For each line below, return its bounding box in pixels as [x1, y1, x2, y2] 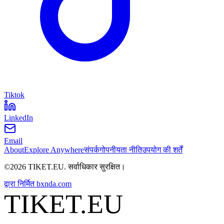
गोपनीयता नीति [99, 145, 142, 154]
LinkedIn [4, 113, 33, 122]
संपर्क [84, 145, 99, 154]
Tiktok [4, 90, 24, 99]
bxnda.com [36, 179, 71, 188]
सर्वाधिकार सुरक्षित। [68, 162, 125, 171]
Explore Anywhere [24, 145, 84, 154]
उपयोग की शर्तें [142, 145, 182, 154]
